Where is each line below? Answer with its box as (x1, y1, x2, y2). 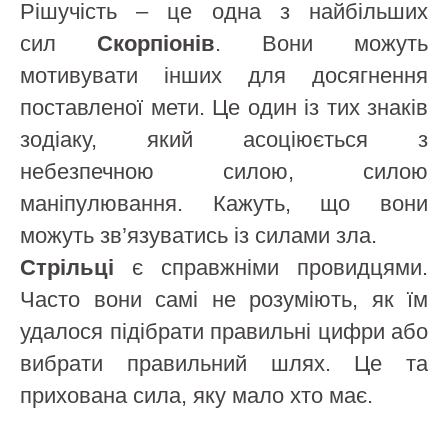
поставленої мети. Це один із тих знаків (20, 95, 428, 120)
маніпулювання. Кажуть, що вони (20, 191, 428, 216)
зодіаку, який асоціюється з (20, 127, 428, 152)
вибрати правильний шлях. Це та (20, 351, 428, 376)
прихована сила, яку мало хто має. (20, 383, 373, 408)
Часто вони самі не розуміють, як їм (20, 287, 428, 312)
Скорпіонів (97, 31, 215, 56)
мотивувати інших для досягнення (20, 63, 428, 88)
